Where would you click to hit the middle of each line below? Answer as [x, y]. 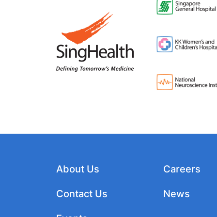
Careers [182, 169]
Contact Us [82, 194]
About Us [77, 169]
